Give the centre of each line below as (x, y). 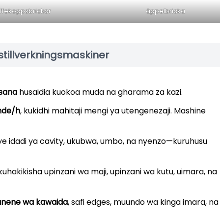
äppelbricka (166, 11)
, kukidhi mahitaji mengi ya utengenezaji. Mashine (113, 111)
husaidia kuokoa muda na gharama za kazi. (100, 92)
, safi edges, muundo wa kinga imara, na (143, 202)
